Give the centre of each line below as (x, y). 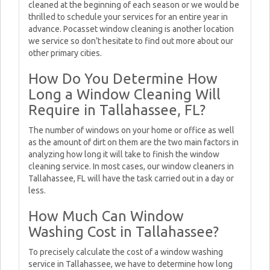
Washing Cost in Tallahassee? (124, 232)
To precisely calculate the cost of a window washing (126, 252)
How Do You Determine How (123, 79)
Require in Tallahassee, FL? (117, 110)
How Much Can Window (106, 216)
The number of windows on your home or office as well (131, 130)
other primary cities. (65, 53)
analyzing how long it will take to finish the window (124, 154)
